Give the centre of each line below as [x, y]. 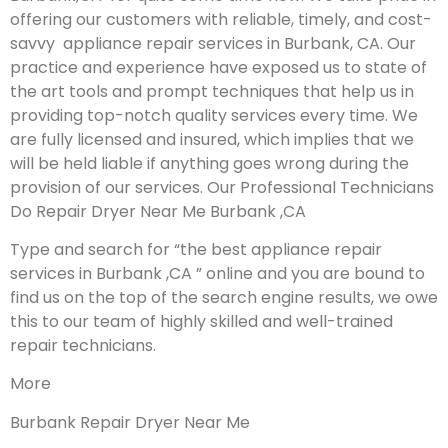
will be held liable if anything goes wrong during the [209, 163]
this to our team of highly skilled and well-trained [201, 322]
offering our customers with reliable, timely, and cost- [221, 19]
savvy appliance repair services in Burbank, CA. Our [213, 43]
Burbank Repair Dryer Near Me [130, 422]
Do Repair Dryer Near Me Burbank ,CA [158, 211]
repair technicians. [83, 346]
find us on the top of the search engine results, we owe [224, 298]
